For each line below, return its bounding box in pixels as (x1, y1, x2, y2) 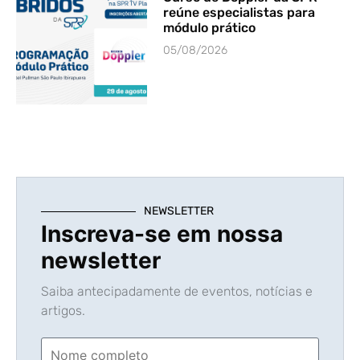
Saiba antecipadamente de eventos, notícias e (41, 284, 313, 300)
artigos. (41, 303, 85, 319)
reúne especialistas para (163, 5, 316, 21)
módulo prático (163, 20, 256, 36)
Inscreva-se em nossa (41, 220, 283, 248)
